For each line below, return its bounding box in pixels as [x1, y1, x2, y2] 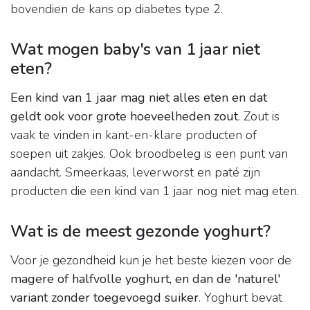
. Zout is [238, 108, 280, 125]
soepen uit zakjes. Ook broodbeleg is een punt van [10, 145, 288, 163]
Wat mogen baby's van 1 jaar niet [10, 38, 260, 61]
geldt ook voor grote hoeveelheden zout [10, 108, 238, 125]
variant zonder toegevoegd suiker [10, 289, 199, 307]
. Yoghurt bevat [199, 289, 282, 307]
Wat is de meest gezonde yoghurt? [10, 220, 271, 243]
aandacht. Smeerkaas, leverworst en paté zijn [10, 164, 260, 181]
